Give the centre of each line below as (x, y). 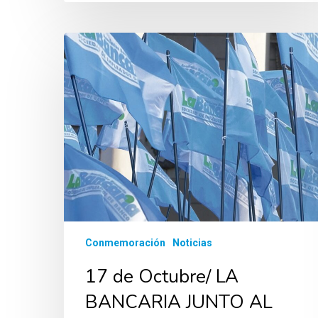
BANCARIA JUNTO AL (179, 302)
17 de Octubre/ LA (162, 276)
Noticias (192, 243)
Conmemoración (125, 243)
